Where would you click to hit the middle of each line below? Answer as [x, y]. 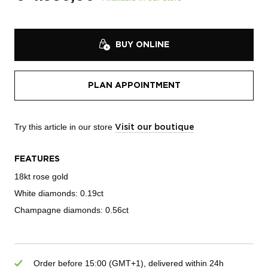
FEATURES [37, 159]
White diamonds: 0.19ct [59, 193]
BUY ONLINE [142, 45]
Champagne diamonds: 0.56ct [71, 210]
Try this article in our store [65, 127]
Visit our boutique [155, 127]
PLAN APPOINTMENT [134, 86]
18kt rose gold [41, 176]
